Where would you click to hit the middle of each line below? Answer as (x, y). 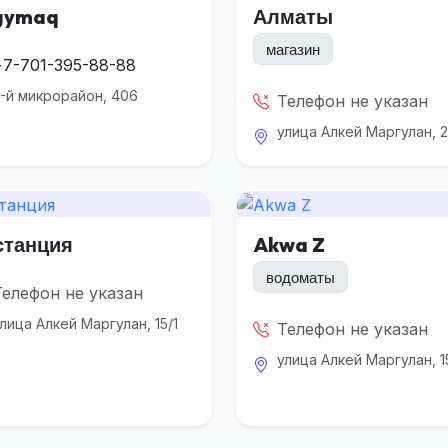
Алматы (293, 17)
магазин (293, 49)
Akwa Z (289, 245)
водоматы (300, 277)
